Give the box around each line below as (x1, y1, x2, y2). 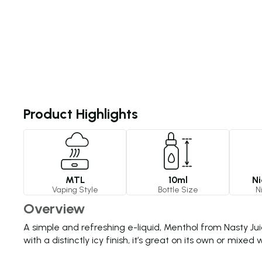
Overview (23, 199, 85, 217)
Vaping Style (51, 185, 98, 195)
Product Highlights (23, 105, 138, 122)
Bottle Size (157, 185, 198, 195)
